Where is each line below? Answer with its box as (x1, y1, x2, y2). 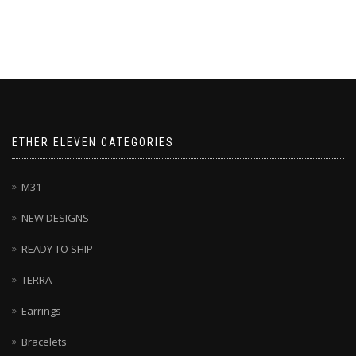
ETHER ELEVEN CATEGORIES (12, 135, 174, 149)
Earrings (21, 303, 61, 318)
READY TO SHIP (21, 241, 93, 256)
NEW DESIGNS (21, 210, 89, 225)
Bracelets (21, 334, 67, 349)
